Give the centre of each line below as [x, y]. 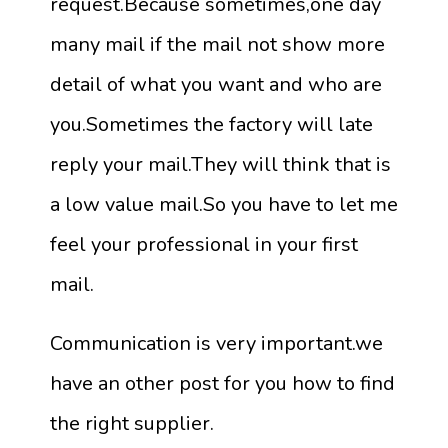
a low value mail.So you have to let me [224, 205]
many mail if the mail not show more [217, 45]
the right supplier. [132, 424]
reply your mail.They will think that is [220, 165]
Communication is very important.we [216, 344]
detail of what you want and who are [216, 85]
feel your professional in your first [204, 245]
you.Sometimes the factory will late [211, 125]
